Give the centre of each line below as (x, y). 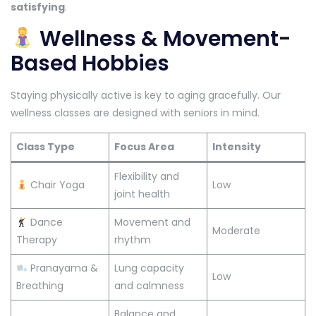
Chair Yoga (56, 185)
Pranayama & (62, 268)
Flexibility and (147, 177)
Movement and (152, 223)
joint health (142, 194)
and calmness (149, 286)
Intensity (237, 147)
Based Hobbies (90, 64)
